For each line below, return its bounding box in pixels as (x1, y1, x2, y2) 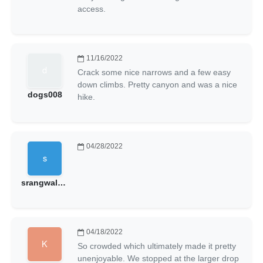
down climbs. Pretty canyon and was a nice (77, 79, 237, 89)
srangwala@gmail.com (58, 177, 66, 187)
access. (77, 4, 106, 14)
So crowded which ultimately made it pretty (77, 241, 236, 251)
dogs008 (27, 89, 62, 99)
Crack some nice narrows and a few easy (77, 67, 231, 77)
